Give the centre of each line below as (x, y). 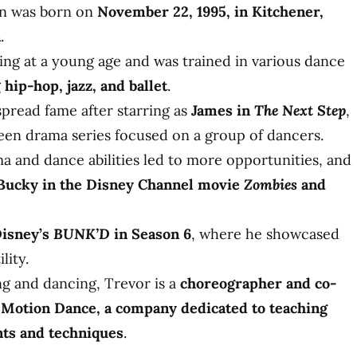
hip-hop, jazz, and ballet (86, 86)
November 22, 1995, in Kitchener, (210, 12)
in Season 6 (151, 234)
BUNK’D (82, 234)
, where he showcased (265, 234)
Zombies (271, 184)
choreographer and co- (258, 283)
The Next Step (300, 110)
